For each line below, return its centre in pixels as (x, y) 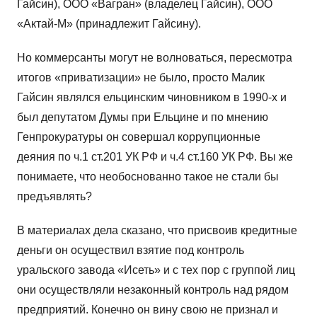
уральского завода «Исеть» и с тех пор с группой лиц (156, 270)
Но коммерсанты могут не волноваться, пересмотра (155, 58)
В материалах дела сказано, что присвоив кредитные (157, 231)
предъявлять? (54, 197)
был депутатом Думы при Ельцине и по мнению (143, 117)
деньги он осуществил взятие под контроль (131, 250)
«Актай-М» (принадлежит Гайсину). (109, 24)
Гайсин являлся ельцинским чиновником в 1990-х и (152, 98)
